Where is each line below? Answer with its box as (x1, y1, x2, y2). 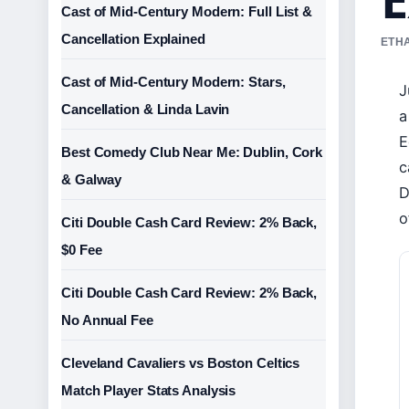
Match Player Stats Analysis (61, 383, 236, 398)
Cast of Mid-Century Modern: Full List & (61, 4, 313, 19)
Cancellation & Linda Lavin (61, 101, 230, 117)
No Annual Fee (61, 312, 153, 328)
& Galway (61, 172, 122, 187)
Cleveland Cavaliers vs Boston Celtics (61, 355, 300, 371)
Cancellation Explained (61, 31, 205, 47)
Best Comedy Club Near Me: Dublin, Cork (61, 144, 323, 160)
